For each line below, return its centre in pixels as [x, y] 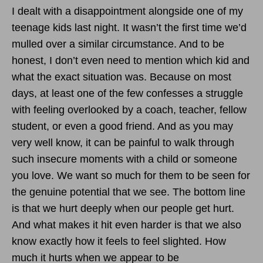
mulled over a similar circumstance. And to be [118, 44]
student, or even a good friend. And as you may [122, 126]
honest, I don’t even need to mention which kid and [131, 60]
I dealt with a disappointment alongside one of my [127, 11]
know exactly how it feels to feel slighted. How [119, 241]
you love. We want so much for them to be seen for [131, 175]
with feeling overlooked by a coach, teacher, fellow [129, 109]
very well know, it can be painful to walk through [123, 142]
